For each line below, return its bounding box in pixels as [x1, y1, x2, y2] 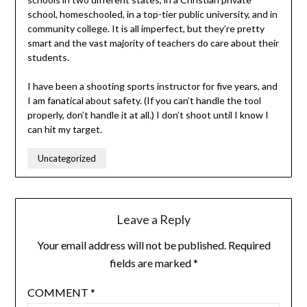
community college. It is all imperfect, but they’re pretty [27, 23, 265, 35]
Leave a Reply [116, 212, 191, 228]
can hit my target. [27, 123, 102, 136]
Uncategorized [37, 153, 96, 164]
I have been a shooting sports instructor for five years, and [27, 80, 278, 93]
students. [27, 51, 69, 64]
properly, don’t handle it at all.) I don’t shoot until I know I [27, 109, 269, 121]
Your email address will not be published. [36, 238, 226, 252]
